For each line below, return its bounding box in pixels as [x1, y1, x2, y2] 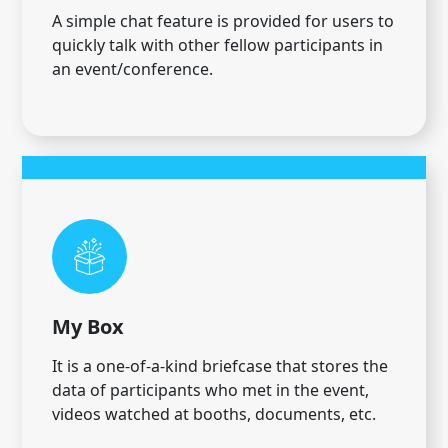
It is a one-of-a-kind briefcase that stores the [52, 355, 388, 378]
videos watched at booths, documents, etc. [52, 403, 376, 426]
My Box [52, 313, 124, 341]
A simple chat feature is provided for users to [52, 10, 394, 33]
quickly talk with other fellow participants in [52, 34, 383, 57]
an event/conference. [52, 58, 213, 81]
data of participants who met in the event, [52, 379, 369, 402]
